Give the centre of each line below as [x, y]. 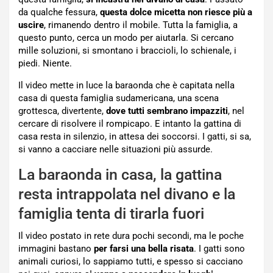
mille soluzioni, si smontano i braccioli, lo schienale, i [127, 51]
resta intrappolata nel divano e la [127, 194]
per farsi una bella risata [144, 249]
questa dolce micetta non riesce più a [176, 12]
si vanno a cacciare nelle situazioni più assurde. [115, 150]
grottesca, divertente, [62, 111]
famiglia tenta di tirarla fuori [111, 214]
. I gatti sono [219, 249]
